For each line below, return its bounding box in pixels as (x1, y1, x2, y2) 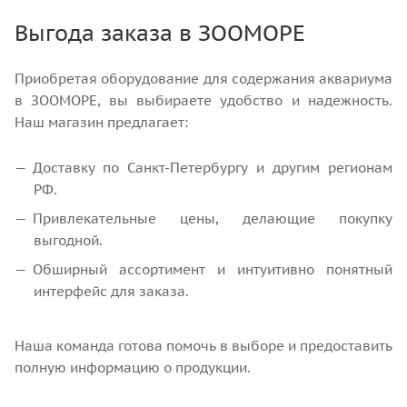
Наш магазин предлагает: (15, 113, 188, 131)
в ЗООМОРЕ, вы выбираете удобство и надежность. (15, 91, 392, 109)
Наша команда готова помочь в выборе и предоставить (15, 336, 392, 354)
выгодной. (34, 231, 103, 249)
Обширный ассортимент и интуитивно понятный (33, 260, 392, 278)
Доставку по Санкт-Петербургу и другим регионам (33, 158, 392, 176)
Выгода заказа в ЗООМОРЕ (15, 18, 305, 47)
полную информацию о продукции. (15, 358, 251, 376)
